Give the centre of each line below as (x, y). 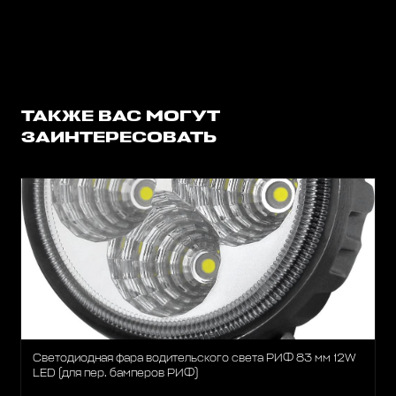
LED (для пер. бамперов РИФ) (116, 374)
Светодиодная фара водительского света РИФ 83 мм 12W (195, 359)
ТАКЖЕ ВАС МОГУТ (120, 118)
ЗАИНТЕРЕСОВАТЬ (119, 139)
